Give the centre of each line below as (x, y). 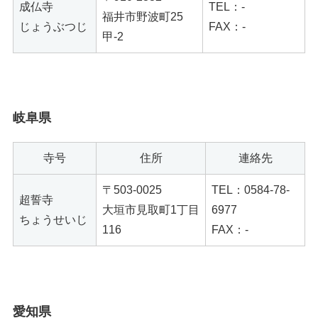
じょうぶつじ (53, 27)
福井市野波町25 (143, 17)
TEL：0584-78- (251, 190)
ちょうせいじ (53, 220)
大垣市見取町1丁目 (151, 210)
